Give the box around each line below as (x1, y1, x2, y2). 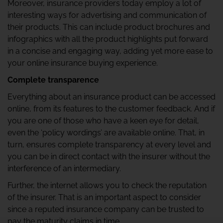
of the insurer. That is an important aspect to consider (7, 193, 201, 202)
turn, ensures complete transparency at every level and (7, 140, 211, 149)
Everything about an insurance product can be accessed (7, 92, 216, 102)
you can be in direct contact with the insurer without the (7, 152, 210, 161)
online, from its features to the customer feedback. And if (7, 104, 215, 113)
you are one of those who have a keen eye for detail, (7, 116, 199, 125)
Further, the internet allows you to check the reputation (7, 181, 207, 190)
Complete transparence (7, 75, 99, 85)
